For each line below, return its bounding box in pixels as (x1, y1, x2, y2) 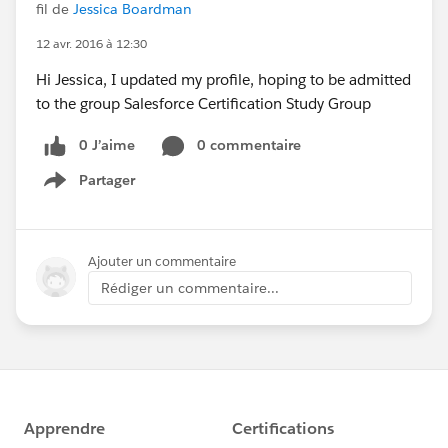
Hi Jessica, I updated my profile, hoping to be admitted (36, 70, 411, 89)
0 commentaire (197, 136, 301, 154)
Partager (79, 170, 135, 189)
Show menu (55, 181, 136, 200)
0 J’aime (79, 136, 135, 154)
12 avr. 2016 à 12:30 (36, 35, 147, 52)
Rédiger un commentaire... (101, 278, 279, 297)
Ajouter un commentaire (88, 252, 236, 270)
